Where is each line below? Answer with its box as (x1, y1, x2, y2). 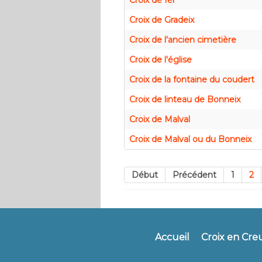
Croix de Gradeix (129, 15, 194, 26)
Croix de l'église (129, 54, 192, 65)
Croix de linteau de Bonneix (129, 94, 240, 105)
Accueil (155, 232, 189, 243)
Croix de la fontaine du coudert (129, 74, 254, 85)
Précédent (173, 169, 216, 180)
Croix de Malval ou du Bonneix (129, 134, 251, 145)
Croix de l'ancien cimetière (129, 35, 236, 46)
